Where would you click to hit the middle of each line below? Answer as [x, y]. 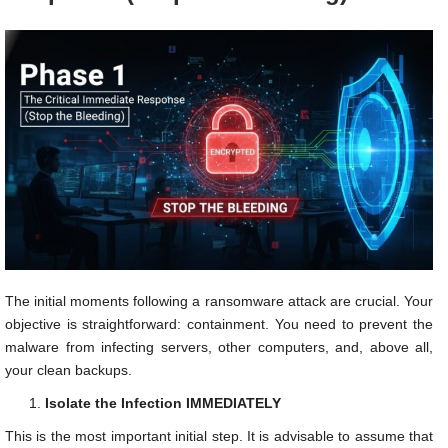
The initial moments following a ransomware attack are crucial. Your [219, 301]
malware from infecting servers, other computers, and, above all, [219, 347]
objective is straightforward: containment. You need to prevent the [219, 324]
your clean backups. [68, 370]
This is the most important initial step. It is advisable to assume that [219, 436]
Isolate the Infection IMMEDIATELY [163, 403]
